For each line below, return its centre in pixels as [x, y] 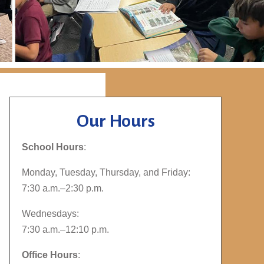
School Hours [53, 147]
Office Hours [50, 255]
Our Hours [115, 121]
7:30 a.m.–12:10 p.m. [65, 229]
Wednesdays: [50, 213]
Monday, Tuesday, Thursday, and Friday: [106, 172]
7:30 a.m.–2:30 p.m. [63, 188]
